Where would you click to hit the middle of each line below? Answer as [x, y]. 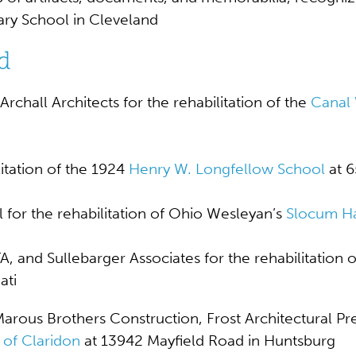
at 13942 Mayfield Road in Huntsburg [208, 341]
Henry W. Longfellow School [227, 169]
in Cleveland [114, 19]
